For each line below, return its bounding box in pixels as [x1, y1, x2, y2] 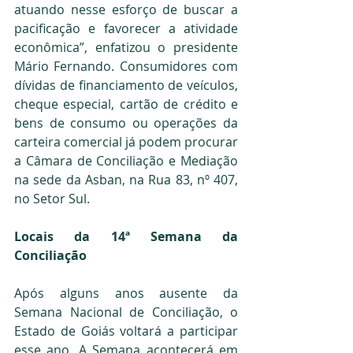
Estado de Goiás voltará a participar [14, 321, 238, 340]
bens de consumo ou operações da [14, 113, 238, 132]
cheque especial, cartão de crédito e [14, 95, 238, 113]
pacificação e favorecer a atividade [14, 19, 238, 37]
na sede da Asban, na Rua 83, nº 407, [14, 170, 238, 188]
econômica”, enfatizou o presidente [14, 38, 238, 56]
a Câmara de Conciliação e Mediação [14, 151, 238, 169]
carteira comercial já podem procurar [14, 132, 238, 150]
